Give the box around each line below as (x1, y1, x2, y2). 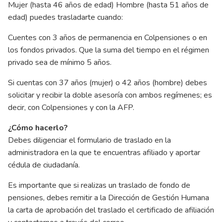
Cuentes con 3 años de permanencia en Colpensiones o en (8, 32, 207, 44)
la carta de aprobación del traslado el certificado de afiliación (8, 205, 214, 216)
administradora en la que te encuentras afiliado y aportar (8, 147, 200, 159)
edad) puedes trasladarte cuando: (8, 12, 123, 23)
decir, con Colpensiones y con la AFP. (8, 102, 134, 113)
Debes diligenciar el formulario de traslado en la (8, 135, 171, 146)
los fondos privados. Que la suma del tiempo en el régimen (8, 45, 209, 56)
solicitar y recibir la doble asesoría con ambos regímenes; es (8, 90, 212, 101)
